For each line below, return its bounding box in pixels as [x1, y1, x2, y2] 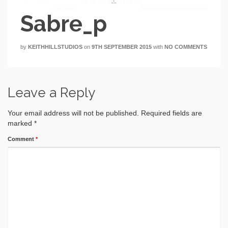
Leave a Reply [8, 84, 95, 100]
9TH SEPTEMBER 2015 [92, 43, 152, 50]
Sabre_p [20, 10, 107, 37]
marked [8, 119, 34, 127]
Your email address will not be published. [8, 108, 139, 117]
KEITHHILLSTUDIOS [28, 43, 82, 50]
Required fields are [141, 108, 202, 117]
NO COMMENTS [164, 43, 207, 50]
